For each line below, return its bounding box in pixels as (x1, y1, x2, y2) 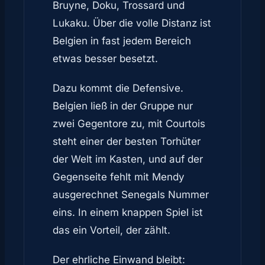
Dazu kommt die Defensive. (53, 82, 183, 94)
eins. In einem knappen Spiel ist (53, 206, 203, 218)
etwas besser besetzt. (53, 53, 158, 64)
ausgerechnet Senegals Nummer (53, 189, 209, 201)
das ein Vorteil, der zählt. (53, 224, 170, 236)
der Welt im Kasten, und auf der (53, 153, 203, 165)
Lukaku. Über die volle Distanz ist (53, 17, 211, 29)
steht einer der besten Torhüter (53, 135, 201, 147)
